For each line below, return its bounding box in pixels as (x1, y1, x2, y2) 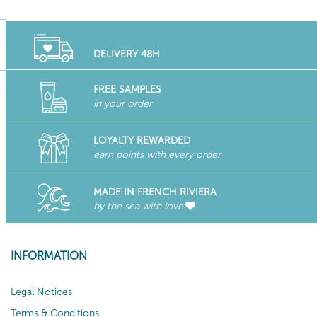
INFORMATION (11, 249, 87, 263)
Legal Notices (11, 286, 72, 298)
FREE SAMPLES (93, 83, 161, 96)
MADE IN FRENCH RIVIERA (93, 185, 217, 198)
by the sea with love (93, 200, 183, 212)
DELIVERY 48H (93, 48, 160, 60)
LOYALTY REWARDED (93, 134, 190, 146)
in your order (93, 98, 152, 110)
